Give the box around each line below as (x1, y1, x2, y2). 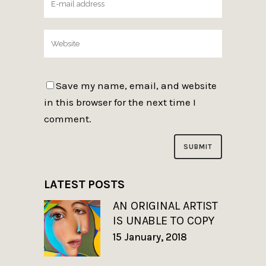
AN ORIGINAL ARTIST (113, 199, 218, 213)
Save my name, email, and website (56, 79, 217, 91)
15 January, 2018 (113, 231, 187, 243)
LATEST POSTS (44, 178, 125, 191)
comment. (44, 112, 91, 125)
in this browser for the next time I (44, 96, 196, 108)
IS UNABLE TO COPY (113, 214, 215, 227)
